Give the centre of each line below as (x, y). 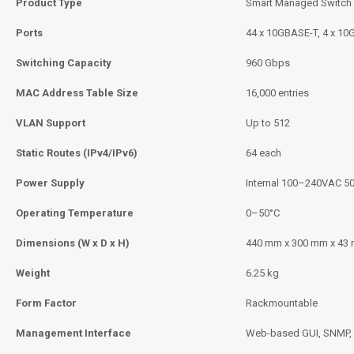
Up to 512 (268, 123)
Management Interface (73, 333)
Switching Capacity (64, 63)
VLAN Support (51, 123)
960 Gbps (268, 63)
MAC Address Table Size (77, 93)
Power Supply (50, 183)
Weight (33, 273)
